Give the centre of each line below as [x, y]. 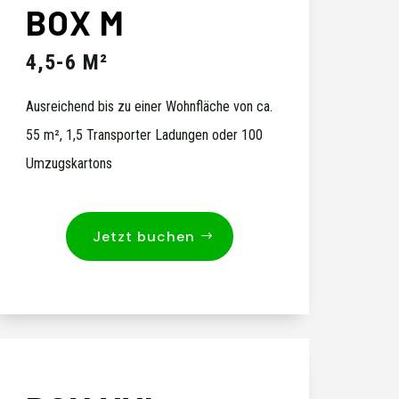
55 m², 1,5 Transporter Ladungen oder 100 [145, 135]
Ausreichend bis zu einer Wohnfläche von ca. [150, 107]
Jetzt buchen [144, 236]
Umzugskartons [69, 164]
